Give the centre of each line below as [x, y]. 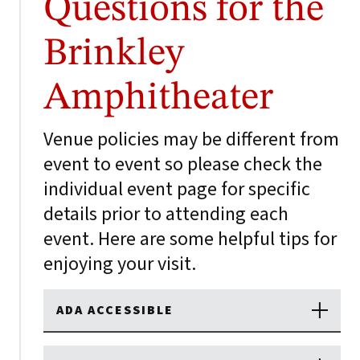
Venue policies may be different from [191, 139]
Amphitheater [158, 98]
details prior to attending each [166, 214]
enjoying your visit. [120, 264]
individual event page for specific [177, 189]
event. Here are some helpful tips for [190, 239]
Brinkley [114, 54]
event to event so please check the [183, 164]
